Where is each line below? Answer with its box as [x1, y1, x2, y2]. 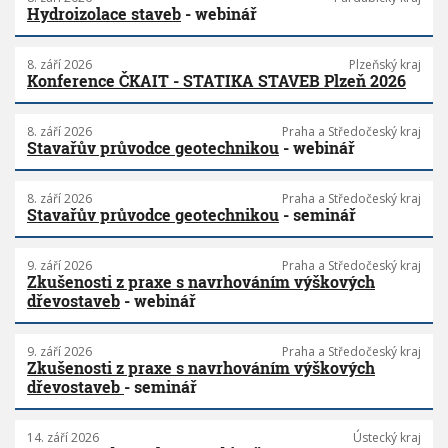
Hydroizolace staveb [27, 3, 181, 25]
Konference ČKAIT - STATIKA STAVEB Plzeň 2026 [27, 70, 406, 92]
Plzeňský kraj [349, 56, 421, 74]
